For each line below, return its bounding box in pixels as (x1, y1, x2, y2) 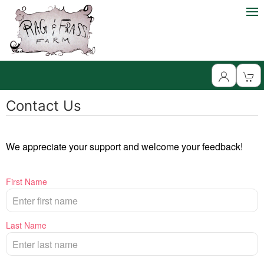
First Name (6, 176, 47, 188)
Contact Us (6, 97, 81, 115)
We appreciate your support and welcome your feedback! (6, 140, 243, 154)
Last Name (6, 219, 47, 232)
